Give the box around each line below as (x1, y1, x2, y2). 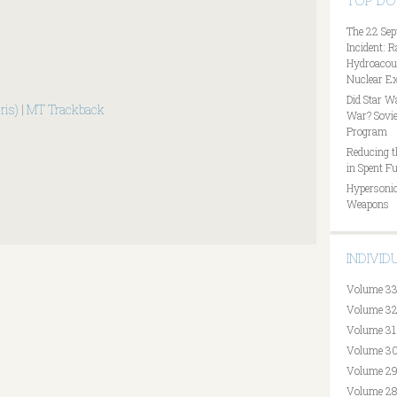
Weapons (346, 197, 389, 211)
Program (346, 124, 387, 138)
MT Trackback (27, 100, 105, 118)
